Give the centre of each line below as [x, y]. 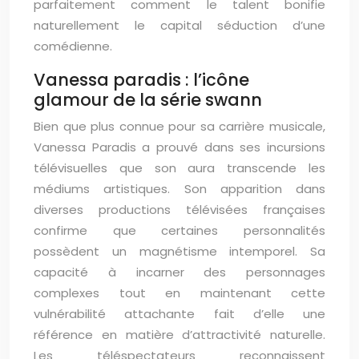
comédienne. [73, 46]
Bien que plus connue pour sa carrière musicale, [179, 126]
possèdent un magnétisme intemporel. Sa [179, 251]
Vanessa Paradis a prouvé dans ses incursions [179, 147]
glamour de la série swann [148, 100]
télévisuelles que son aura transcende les [179, 168]
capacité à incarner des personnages [179, 272]
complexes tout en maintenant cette [179, 293]
